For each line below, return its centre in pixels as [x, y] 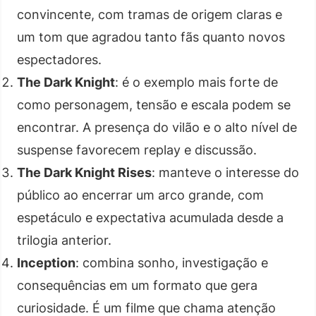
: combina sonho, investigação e [172, 262]
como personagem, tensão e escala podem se [154, 104]
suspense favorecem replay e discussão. [137, 150]
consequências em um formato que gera [137, 285]
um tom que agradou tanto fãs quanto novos [151, 37]
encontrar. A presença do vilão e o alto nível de [157, 127]
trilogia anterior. [64, 240]
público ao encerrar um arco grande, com [140, 195]
